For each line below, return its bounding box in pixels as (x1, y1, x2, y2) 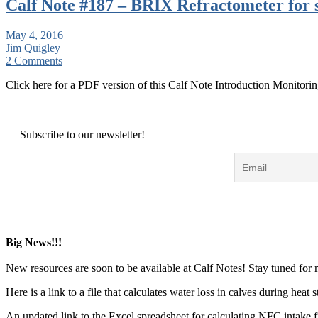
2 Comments (6, 54, 62, 67)
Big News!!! (6, 236, 62, 248)
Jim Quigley (6, 41, 60, 54)
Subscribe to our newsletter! (20, 128, 145, 141)
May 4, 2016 (6, 28, 63, 41)
